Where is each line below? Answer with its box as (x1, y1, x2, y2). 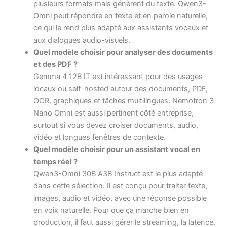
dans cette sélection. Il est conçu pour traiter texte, (33, 181, 208, 191)
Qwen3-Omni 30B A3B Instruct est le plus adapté (33, 169, 203, 178)
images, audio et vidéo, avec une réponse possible (33, 193, 207, 203)
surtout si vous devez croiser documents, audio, (33, 120, 199, 130)
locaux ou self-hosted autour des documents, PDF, (33, 84, 208, 93)
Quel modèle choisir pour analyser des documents (33, 47, 213, 57)
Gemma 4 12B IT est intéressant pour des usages (33, 71, 203, 81)
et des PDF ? (33, 59, 78, 69)
